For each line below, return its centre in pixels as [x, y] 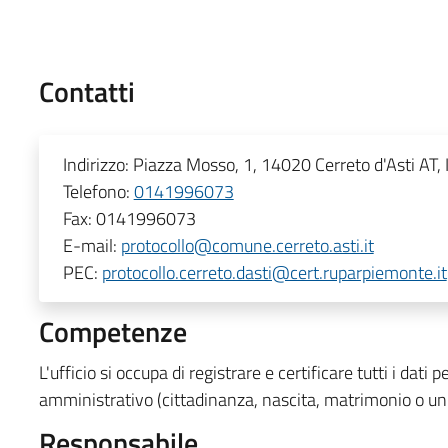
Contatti [86, 91]
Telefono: [98, 191]
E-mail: [91, 245]
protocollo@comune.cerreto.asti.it [247, 245]
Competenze [112, 331]
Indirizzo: [97, 164]
